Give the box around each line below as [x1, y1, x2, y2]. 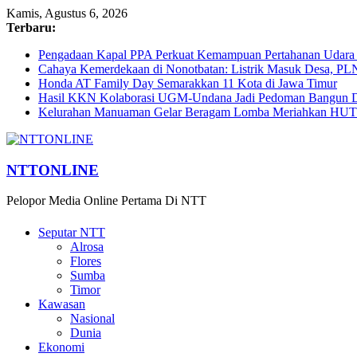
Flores [70, 253, 101, 268]
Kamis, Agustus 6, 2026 [6, 6, 127, 20]
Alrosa [70, 239, 104, 253]
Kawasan [38, 296, 85, 311]
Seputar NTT [38, 225, 105, 239]
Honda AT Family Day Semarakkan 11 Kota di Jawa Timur [38, 76, 337, 90]
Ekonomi [38, 339, 84, 354]
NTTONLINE [6, 161, 99, 178]
